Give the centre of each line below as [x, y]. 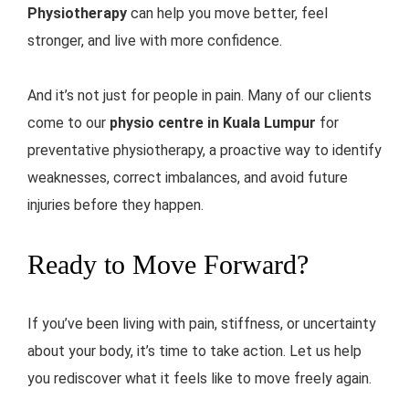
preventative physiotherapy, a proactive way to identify [204, 151]
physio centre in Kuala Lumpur [213, 123]
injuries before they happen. [115, 205]
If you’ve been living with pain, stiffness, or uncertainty [202, 324]
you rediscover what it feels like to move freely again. [199, 379]
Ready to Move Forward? [168, 265]
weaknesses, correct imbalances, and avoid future [188, 178]
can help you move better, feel [227, 14]
